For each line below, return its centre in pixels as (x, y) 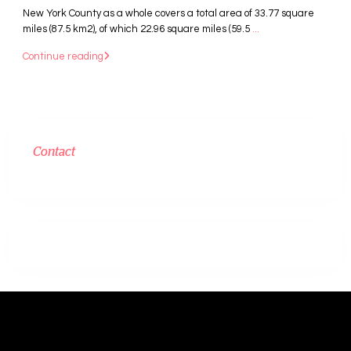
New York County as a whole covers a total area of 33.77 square (168, 13)
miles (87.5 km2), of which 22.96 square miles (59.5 (138, 29)
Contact (54, 152)
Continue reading (63, 56)
